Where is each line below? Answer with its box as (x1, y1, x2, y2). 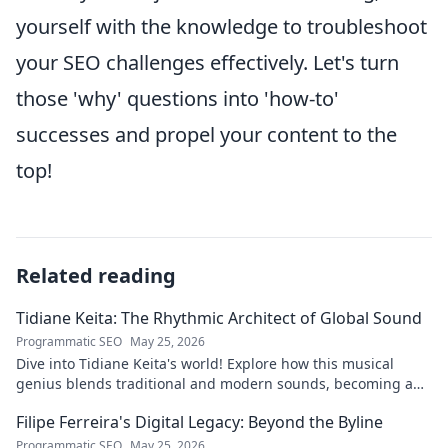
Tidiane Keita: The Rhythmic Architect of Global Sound (16, 307, 422, 330)
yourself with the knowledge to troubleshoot (16, 13, 427, 41)
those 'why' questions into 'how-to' (16, 85, 339, 113)
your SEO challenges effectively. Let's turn (16, 49, 399, 77)
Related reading (16, 262, 176, 290)
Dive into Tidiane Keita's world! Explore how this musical (16, 354, 394, 374)
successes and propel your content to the (16, 121, 397, 149)
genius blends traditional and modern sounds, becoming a (16, 374, 413, 394)
